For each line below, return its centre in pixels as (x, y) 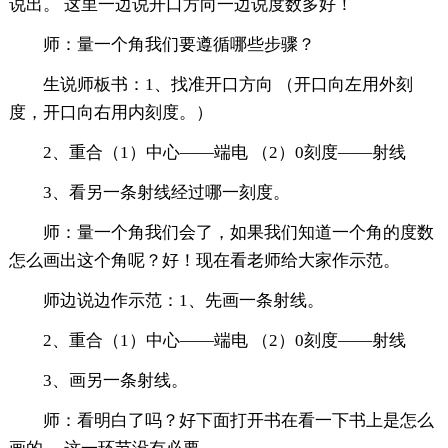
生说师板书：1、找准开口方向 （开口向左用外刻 (227, 85)
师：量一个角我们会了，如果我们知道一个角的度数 (238, 233)
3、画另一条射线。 (115, 381)
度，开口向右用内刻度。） (110, 113)
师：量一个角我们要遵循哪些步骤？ (178, 45)
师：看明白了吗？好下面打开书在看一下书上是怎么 (238, 421)
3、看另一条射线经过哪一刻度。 (166, 193)
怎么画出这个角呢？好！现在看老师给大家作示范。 (204, 261)
